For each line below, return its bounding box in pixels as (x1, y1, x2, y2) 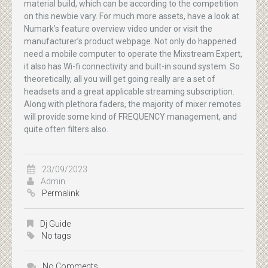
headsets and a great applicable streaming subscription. (24, 86, 234, 96)
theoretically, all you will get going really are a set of (24, 74, 215, 84)
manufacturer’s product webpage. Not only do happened (24, 36, 236, 46)
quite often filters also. (24, 124, 108, 134)
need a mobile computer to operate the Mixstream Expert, (24, 48, 242, 59)
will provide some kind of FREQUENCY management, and (24, 111, 237, 121)
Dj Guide (39, 219, 71, 229)
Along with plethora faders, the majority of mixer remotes (24, 99, 241, 109)
